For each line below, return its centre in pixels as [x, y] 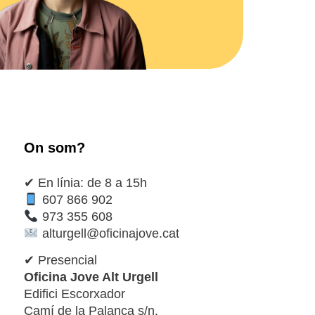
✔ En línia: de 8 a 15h [85, 183]
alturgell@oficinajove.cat [109, 233]
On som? [54, 148]
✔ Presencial [60, 261]
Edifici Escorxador [75, 294]
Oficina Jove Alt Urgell [91, 277]
